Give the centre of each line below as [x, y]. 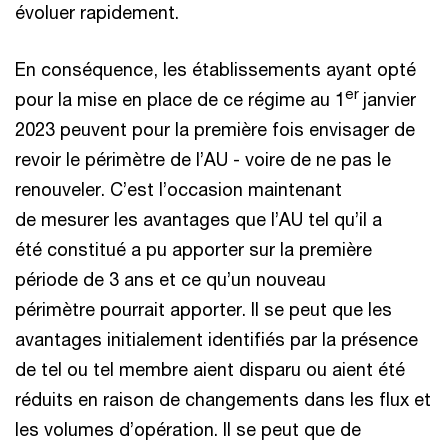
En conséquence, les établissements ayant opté [215, 69]
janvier [389, 99]
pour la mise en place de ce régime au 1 [180, 99]
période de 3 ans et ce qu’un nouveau [170, 279]
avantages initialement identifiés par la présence [216, 339]
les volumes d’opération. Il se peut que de [188, 429]
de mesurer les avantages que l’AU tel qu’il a [198, 219]
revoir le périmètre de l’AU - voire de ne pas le [203, 159]
